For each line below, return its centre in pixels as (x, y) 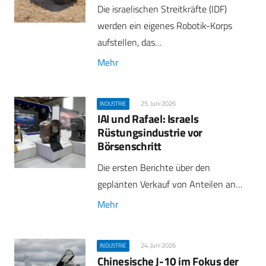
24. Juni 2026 (158, 246)
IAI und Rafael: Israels (148, 118)
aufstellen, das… (129, 42)
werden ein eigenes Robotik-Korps (165, 25)
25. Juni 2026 (158, 103)
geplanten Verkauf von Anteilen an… (170, 184)
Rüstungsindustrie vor (150, 132)
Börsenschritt (130, 145)
